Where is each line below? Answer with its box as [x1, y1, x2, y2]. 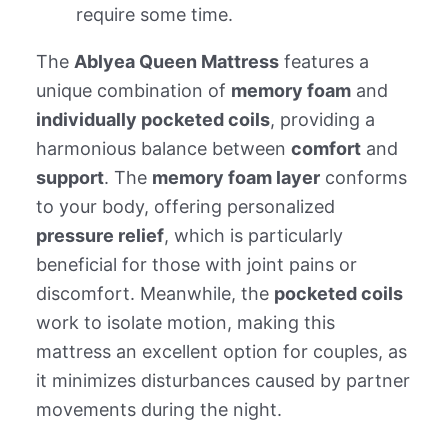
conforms [319, 167, 407, 189]
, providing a [269, 109, 375, 131]
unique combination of [35, 80, 231, 102]
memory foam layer [151, 167, 320, 189]
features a [278, 51, 369, 73]
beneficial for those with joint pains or [35, 254, 357, 276]
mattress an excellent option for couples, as [35, 341, 407, 363]
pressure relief [35, 225, 164, 247]
